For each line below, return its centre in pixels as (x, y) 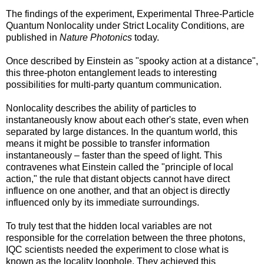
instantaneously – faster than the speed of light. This (114, 155)
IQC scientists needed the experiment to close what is (117, 249)
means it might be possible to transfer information (108, 143)
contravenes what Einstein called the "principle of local (120, 167)
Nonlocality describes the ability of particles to (101, 108)
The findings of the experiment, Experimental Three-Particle (130, 14)
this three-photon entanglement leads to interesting (111, 72)
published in (33, 37)
